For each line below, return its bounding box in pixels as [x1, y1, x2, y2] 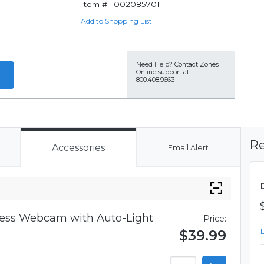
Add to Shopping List [80, 16, 152, 25]
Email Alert [167, 143, 209, 152]
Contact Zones [174, 61, 219, 68]
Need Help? [136, 61, 173, 68]
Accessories [52, 142, 105, 153]
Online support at [136, 68, 189, 76]
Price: [203, 213, 226, 224]
